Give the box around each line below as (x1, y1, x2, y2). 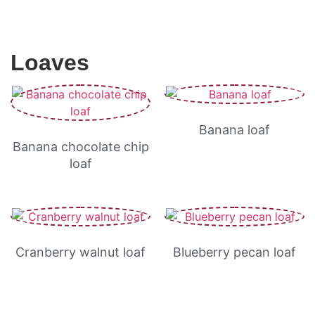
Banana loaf (199, 122, 270, 137)
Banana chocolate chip (12, 139, 149, 154)
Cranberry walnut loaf (15, 245, 146, 259)
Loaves (11, 50, 89, 75)
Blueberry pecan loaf (173, 245, 296, 259)
